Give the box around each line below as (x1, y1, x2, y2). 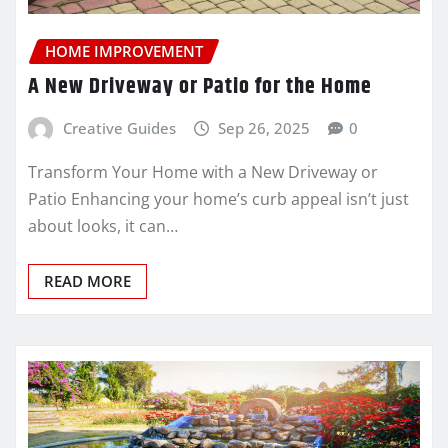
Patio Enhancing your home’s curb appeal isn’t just (28, 187, 409, 210)
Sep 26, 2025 (218, 118, 311, 139)
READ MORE (44, 270, 131, 291)
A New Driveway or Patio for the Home (28, 70, 372, 105)
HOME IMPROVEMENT (45, 40, 203, 61)
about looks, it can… (28, 214, 178, 237)
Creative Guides (62, 118, 176, 139)
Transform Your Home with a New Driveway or (28, 160, 378, 183)
